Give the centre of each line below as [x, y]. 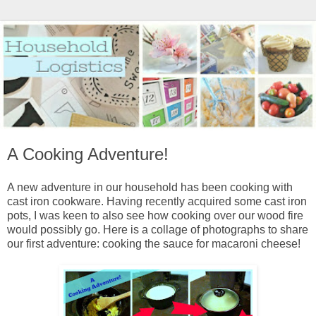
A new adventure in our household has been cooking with [150, 188]
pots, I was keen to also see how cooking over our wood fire [155, 216]
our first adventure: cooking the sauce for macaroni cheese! [154, 244]
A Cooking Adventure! [88, 154]
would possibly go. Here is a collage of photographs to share [158, 230]
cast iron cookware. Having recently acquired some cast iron [157, 202]
